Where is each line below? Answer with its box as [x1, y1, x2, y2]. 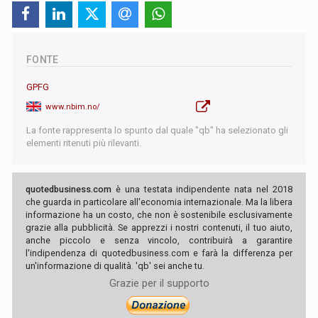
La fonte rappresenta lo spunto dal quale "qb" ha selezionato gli [26, 124, 288, 136]
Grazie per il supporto [109, 276, 209, 290]
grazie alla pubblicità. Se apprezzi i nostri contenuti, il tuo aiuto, [26, 221, 292, 233]
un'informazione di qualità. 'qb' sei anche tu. [26, 260, 204, 271]
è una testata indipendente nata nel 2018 [111, 183, 292, 194]
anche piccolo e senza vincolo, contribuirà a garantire [26, 234, 292, 246]
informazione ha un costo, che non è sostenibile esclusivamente [26, 209, 292, 220]
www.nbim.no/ [45, 101, 100, 111]
